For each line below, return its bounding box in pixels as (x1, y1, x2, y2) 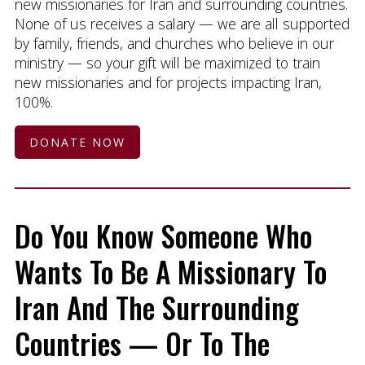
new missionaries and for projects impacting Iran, (14, 72, 322, 92)
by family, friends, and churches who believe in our (14, 33, 334, 53)
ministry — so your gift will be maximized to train (14, 52, 320, 73)
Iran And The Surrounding (14, 285, 299, 328)
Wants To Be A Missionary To (14, 249, 327, 292)
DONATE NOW (29, 134, 125, 151)
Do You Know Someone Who (14, 213, 312, 257)
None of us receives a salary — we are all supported (14, 13, 350, 33)
